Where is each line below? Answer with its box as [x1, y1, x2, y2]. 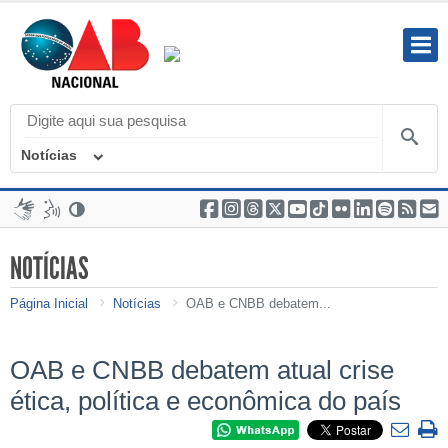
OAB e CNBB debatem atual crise [10, 356, 394, 385]
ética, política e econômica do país [10, 387, 401, 416]
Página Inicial [10, 296, 88, 312]
